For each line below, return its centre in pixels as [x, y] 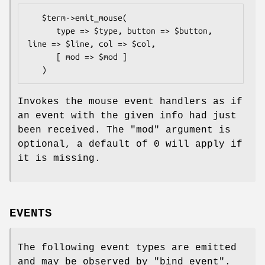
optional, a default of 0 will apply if [130, 144]
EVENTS [31, 213]
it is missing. [59, 158]
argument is [195, 130]
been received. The [74, 130]
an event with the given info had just [127, 116]
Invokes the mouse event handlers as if [130, 101]
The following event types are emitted [127, 248]
